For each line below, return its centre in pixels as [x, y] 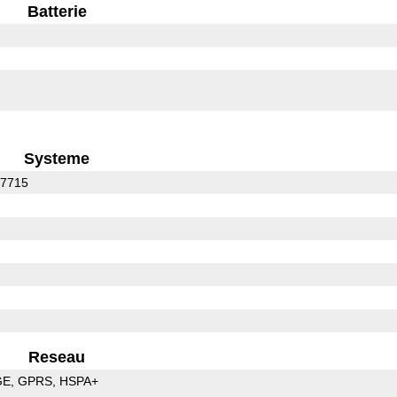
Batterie [57, 11]
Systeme [57, 158]
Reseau [57, 357]
